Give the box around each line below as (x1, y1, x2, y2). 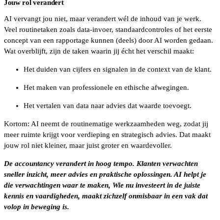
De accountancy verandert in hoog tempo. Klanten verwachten (4, 159, 198, 167)
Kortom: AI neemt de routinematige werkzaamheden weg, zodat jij (4, 119, 208, 128)
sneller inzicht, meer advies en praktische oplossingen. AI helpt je (4, 170, 206, 178)
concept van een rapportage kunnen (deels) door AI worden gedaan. (4, 36, 213, 44)
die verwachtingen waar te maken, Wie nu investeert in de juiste (4, 181, 200, 189)
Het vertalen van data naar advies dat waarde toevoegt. (24, 101, 193, 110)
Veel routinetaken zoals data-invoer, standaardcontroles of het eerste (4, 25, 212, 33)
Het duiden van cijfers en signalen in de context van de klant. (24, 65, 214, 73)
